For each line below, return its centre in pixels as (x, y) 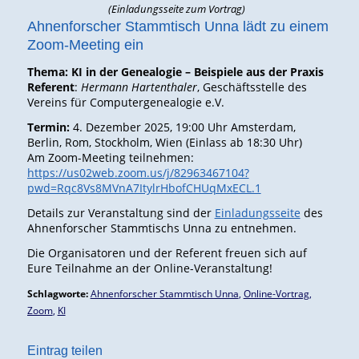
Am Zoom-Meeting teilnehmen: (110, 157)
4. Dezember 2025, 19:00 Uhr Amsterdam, (182, 127)
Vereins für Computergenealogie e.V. (125, 102)
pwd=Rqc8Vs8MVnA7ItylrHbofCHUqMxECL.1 (144, 188)
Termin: (48, 127)
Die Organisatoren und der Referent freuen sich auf (167, 252)
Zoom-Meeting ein (85, 45)
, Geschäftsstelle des (252, 87)
